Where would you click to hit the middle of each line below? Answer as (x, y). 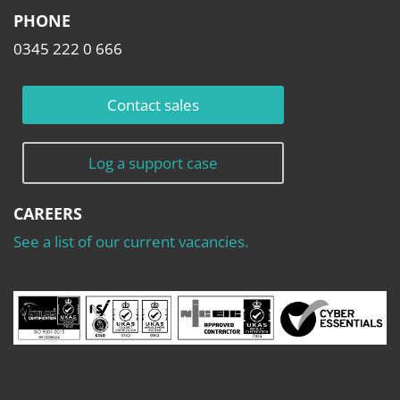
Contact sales (153, 105)
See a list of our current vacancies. (131, 242)
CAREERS (48, 214)
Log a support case (153, 163)
